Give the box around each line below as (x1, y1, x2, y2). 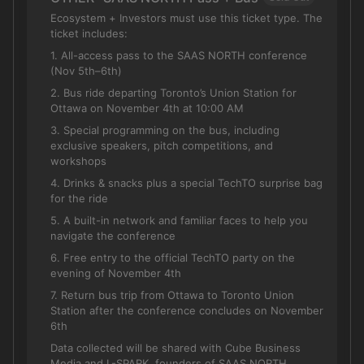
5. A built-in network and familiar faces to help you (50, 214, 308, 227)
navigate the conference (50, 229, 175, 242)
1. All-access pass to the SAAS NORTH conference (50, 49, 307, 62)
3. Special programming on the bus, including (50, 123, 279, 136)
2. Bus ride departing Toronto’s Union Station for (50, 86, 297, 99)
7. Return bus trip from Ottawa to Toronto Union (50, 288, 294, 301)
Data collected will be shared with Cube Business (50, 341, 301, 354)
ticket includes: (50, 27, 128, 40)
